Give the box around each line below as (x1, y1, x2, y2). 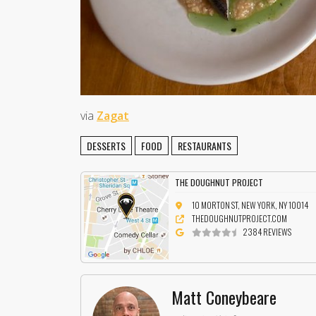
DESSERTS (87, 138, 126, 153)
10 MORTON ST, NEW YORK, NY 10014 (192, 199, 309, 212)
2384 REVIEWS (243, 226, 292, 238)
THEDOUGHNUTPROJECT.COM (192, 212, 288, 225)
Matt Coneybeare (171, 284, 276, 310)
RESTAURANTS (178, 138, 231, 153)
